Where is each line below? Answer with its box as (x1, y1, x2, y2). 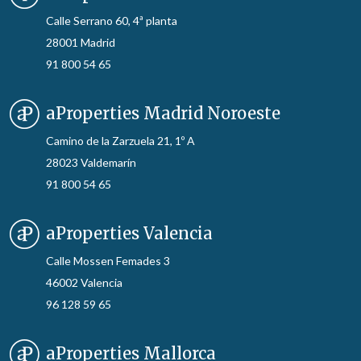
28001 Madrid (46, 35, 115, 49)
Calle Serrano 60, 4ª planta (46, 13, 177, 27)
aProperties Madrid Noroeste (46, 102, 280, 123)
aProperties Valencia (46, 222, 213, 243)
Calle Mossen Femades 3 (46, 253, 170, 268)
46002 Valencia (46, 275, 122, 289)
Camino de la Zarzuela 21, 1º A (46, 133, 195, 147)
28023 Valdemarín (46, 155, 136, 169)
